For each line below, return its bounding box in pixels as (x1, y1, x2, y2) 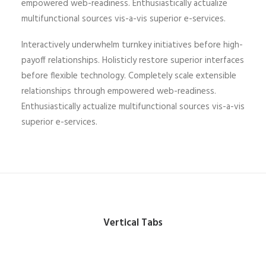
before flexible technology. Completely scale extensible (21, 69, 236, 83)
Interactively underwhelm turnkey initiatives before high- (21, 38, 243, 52)
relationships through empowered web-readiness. (21, 84, 216, 99)
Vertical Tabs (103, 215, 163, 231)
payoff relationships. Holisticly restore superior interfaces (21, 53, 244, 68)
